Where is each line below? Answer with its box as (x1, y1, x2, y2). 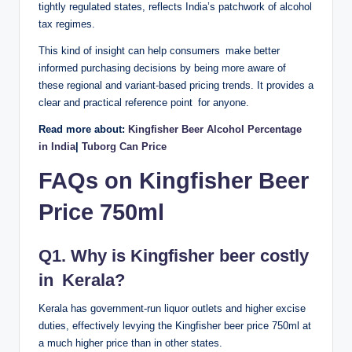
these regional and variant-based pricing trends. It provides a (38, 79, 313, 92)
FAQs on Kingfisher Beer (38, 168, 309, 194)
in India (38, 141, 75, 153)
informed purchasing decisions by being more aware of (38, 62, 286, 75)
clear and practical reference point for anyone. (38, 97, 249, 109)
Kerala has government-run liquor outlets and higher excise (38, 302, 311, 314)
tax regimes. (38, 18, 95, 31)
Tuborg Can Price (82, 141, 167, 153)
